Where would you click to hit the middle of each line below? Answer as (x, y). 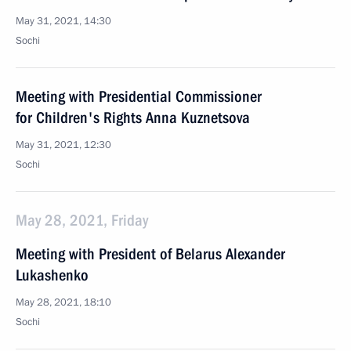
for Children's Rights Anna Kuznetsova (133, 118)
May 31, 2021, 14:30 (63, 21)
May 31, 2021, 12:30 (63, 145)
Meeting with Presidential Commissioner (139, 96)
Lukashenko (52, 275)
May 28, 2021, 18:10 (63, 302)
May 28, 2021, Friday (82, 220)
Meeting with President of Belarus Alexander (150, 254)
